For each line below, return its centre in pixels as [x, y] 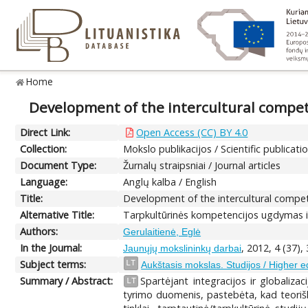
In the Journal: [51, 247]
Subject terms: [53, 264]
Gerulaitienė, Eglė [162, 231]
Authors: [39, 231]
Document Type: [58, 165]
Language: [44, 181]
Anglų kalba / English [170, 181]
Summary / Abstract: [67, 280]
